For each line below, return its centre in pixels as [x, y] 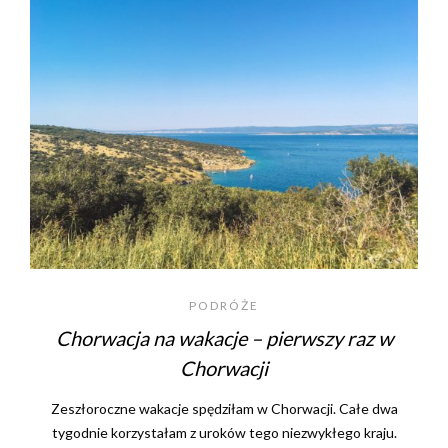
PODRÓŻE [224, 306]
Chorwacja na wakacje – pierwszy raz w [224, 338]
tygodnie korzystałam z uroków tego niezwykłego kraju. [224, 433]
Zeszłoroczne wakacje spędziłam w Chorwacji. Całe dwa [224, 409]
